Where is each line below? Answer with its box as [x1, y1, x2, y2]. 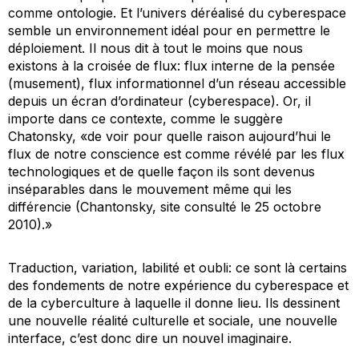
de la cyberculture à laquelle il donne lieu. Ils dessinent [8, 294, 340, 311]
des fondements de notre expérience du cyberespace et [8, 276, 349, 293]
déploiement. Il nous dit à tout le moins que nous [8, 39, 303, 56]
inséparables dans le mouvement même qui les [8, 180, 292, 197]
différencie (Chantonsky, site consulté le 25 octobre [8, 198, 321, 215]
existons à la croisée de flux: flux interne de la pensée [8, 57, 335, 74]
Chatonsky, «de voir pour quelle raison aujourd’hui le [8, 127, 331, 144]
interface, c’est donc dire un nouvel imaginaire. [8, 329, 292, 346]
